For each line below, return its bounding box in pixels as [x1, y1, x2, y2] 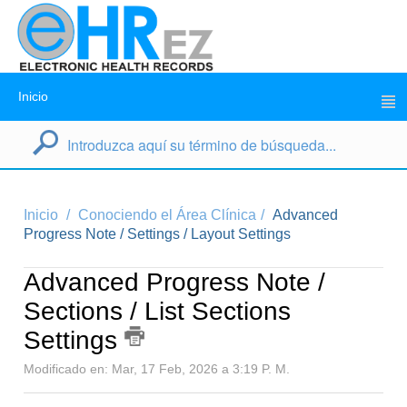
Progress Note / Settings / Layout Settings [24, 226, 291, 242]
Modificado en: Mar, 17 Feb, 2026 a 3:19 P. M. [24, 362, 290, 376]
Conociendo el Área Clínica [78, 207, 256, 223]
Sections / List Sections [24, 297, 291, 325]
